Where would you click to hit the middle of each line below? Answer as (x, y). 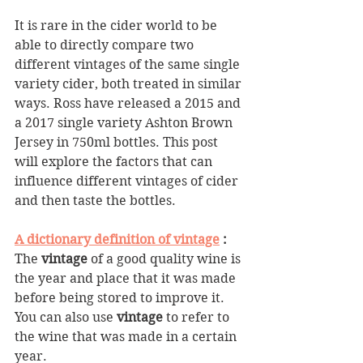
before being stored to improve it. (121, 298)
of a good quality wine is (166, 259)
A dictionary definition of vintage (117, 239)
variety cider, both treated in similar (130, 84)
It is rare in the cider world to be (117, 26)
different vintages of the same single (129, 64)
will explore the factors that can (115, 162)
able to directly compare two (106, 45)
